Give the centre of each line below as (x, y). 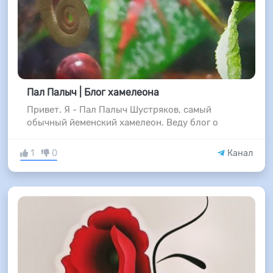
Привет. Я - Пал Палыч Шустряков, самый (119, 110)
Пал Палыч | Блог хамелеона (93, 93)
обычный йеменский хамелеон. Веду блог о (122, 123)
